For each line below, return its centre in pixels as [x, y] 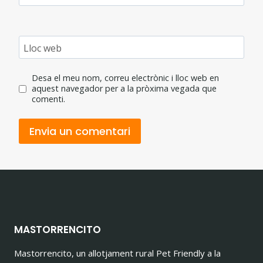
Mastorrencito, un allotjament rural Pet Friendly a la [117, 253]
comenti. [48, 99]
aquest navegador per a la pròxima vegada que [124, 89]
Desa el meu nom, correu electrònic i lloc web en [125, 78]
